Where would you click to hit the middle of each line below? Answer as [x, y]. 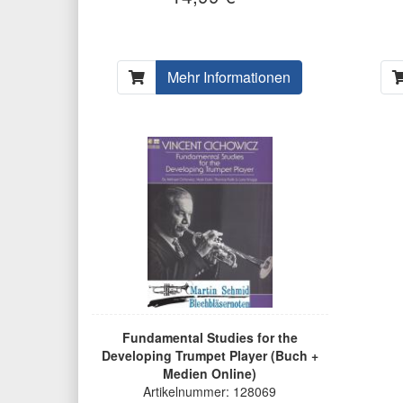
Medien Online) [210, 374]
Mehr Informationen [229, 77]
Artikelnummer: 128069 [210, 392]
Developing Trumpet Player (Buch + [210, 356]
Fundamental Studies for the [210, 338]
